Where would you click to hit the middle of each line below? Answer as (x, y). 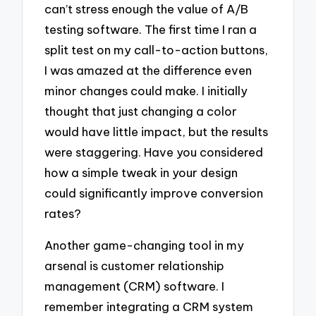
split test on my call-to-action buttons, (157, 50)
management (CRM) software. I (135, 286)
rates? (63, 214)
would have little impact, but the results (157, 132)
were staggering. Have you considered (154, 152)
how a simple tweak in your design (141, 173)
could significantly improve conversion (154, 193)
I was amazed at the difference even (148, 71)
